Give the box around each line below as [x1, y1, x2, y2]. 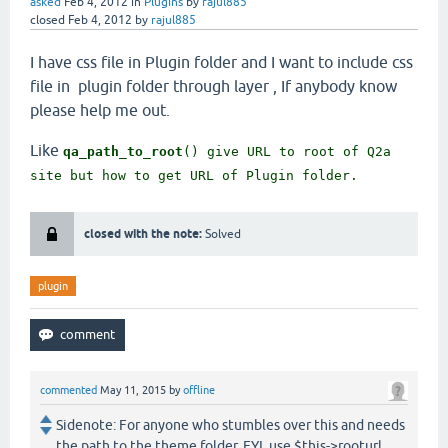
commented [40, 418, 97, 431]
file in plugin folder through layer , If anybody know [30, 111, 397, 130]
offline [183, 418, 215, 431]
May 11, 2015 [100, 418, 166, 431]
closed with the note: [84, 260, 205, 276]
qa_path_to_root [63, 178, 183, 194]
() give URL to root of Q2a [183, 178, 391, 194]
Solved [205, 261, 241, 276]
